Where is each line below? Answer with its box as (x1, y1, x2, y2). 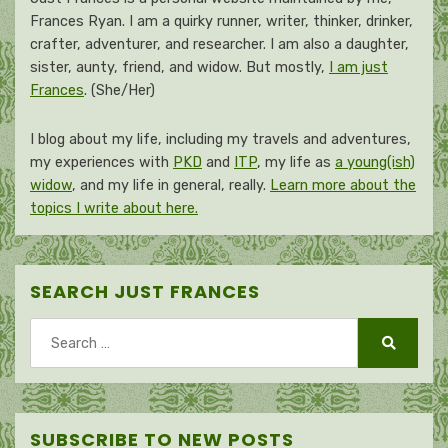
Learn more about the (270, 177, 416, 194)
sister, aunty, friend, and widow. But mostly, (30, 59, 329, 76)
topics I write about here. (30, 200, 198, 217)
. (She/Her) (84, 82, 155, 99)
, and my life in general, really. (72, 177, 270, 194)
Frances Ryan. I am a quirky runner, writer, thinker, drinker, (30, 13, 413, 30)
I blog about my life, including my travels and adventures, (30, 131, 411, 148)
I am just (329, 59, 388, 76)
